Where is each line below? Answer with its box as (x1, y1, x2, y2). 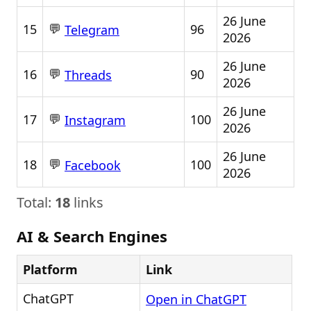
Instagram (65, 112, 126, 129)
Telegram (65, 22, 119, 39)
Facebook (65, 157, 121, 174)
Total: (17, 193, 55, 212)
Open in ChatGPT (146, 291, 246, 308)
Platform (23, 261, 78, 278)
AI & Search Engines (17, 226, 167, 246)
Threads (65, 67, 112, 84)
